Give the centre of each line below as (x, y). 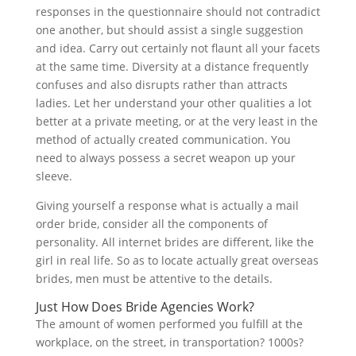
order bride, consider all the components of (151, 224)
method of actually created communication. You (163, 139)
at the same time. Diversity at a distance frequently (172, 66)
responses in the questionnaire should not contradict (178, 12)
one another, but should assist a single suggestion (169, 30)
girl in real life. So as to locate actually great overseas (177, 260)
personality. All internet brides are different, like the (174, 242)
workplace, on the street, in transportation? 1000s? (169, 342)
